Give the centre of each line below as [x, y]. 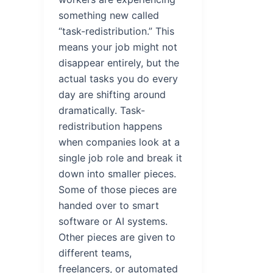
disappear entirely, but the [119, 62]
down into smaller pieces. [117, 173]
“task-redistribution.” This [116, 31]
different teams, [95, 253]
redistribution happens [110, 126]
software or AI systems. [113, 221]
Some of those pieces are [118, 189]
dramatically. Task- [102, 110]
